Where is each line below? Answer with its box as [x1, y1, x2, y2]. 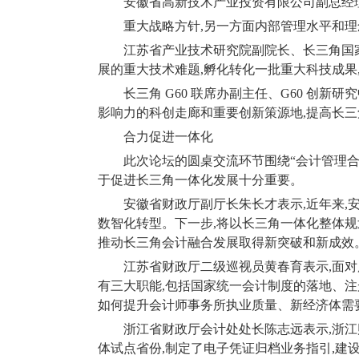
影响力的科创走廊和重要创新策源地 [98, 106, 303, 119]
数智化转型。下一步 [98, 216, 213, 230]
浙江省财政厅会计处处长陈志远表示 [123, 322, 329, 336]
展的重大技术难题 [98, 63, 200, 76]
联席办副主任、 [191, 87, 280, 100]
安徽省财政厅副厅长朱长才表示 [123, 197, 303, 211]
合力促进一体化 [123, 130, 213, 143]
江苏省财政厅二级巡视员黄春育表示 [123, 260, 329, 273]
